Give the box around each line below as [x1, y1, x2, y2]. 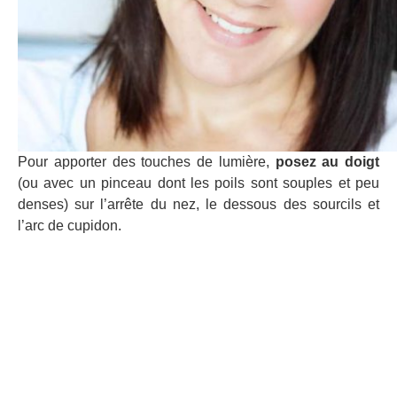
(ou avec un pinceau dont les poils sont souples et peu [18, 175, 379, 191]
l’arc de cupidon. [18, 217, 121, 233]
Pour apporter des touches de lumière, [18, 153, 276, 169]
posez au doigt [275, 153, 379, 169]
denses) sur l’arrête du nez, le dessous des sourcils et [18, 196, 379, 212]
